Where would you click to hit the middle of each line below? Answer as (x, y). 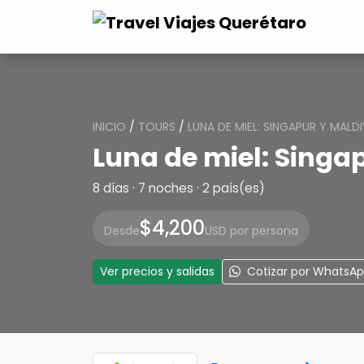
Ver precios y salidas (157, 271)
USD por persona (251, 231)
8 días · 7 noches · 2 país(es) (179, 188)
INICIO (109, 127)
